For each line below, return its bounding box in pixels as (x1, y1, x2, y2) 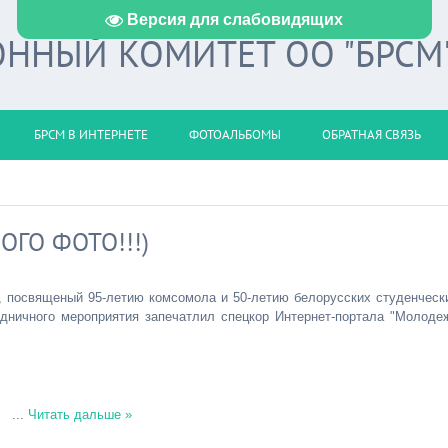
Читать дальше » (27, 407, 132, 422)
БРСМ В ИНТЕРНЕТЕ (34, 126, 148, 143)
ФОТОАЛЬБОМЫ (189, 126, 281, 143)
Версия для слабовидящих (127, 10, 343, 28)
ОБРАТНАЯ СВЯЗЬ (322, 126, 421, 143)
